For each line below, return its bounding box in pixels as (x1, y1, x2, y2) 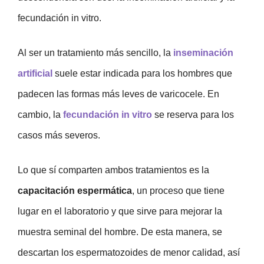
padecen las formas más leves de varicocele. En (18, 89, 219, 100)
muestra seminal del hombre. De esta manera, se (18, 227, 222, 237)
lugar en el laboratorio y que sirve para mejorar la (18, 206, 222, 217)
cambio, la (18, 110, 63, 120)
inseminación (173, 48, 233, 58)
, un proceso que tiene (132, 186, 225, 196)
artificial (18, 68, 55, 79)
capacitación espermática (18, 186, 132, 196)
